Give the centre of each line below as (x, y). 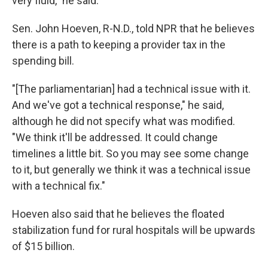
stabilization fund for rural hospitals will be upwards (134, 230)
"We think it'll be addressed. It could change (115, 137)
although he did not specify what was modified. (124, 121)
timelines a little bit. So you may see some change (130, 153)
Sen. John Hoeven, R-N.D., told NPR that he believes (133, 28)
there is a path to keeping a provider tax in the (119, 45)
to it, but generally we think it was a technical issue (131, 170)
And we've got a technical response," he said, (118, 105)
